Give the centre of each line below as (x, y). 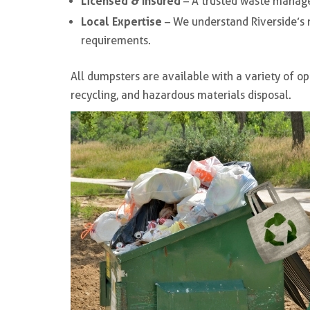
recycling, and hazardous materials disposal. (181, 95)
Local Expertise (121, 21)
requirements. (116, 40)
